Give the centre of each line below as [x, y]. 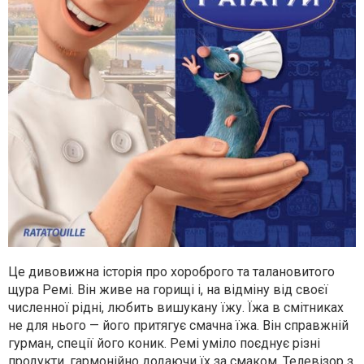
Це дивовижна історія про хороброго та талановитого [171, 272]
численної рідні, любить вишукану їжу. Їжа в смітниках [176, 308]
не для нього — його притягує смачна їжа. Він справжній [178, 326]
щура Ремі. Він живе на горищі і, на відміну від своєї [168, 290]
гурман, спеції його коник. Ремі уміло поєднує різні [164, 344]
